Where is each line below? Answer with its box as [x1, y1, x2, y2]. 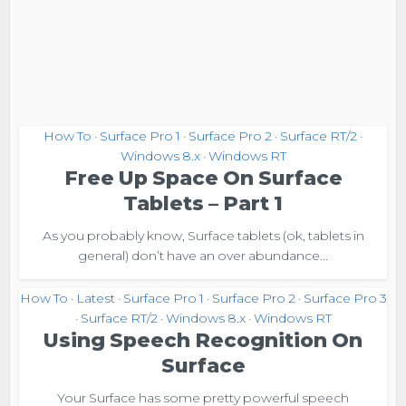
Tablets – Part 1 [123, 191, 283, 216]
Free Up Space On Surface [63, 166, 343, 190]
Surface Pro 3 [303, 290, 387, 306]
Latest [75, 290, 115, 306]
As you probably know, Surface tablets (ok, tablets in [42, 227, 364, 244]
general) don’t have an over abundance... [78, 247, 328, 264]
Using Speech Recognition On [43, 328, 362, 353]
